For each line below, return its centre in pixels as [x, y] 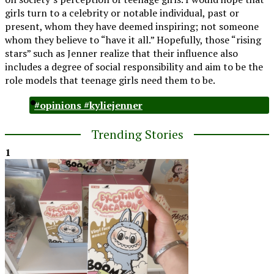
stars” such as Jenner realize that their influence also [121, 53]
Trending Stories [137, 134]
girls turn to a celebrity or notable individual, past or [122, 13]
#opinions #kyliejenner [88, 105]
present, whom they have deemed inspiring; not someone [132, 26]
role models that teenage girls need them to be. [110, 80]
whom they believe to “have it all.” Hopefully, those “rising [133, 39]
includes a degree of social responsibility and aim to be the [134, 66]
